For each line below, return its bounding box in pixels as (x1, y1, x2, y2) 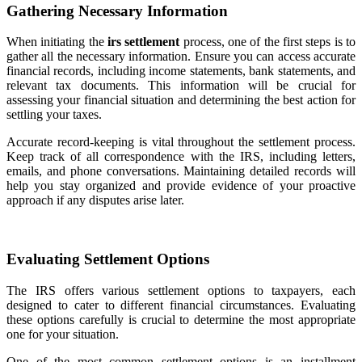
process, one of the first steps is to (179, 35, 356, 49)
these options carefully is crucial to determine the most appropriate (6, 312, 356, 326)
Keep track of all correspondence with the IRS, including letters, (6, 149, 356, 164)
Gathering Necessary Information (6, 2, 228, 19)
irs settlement (107, 35, 180, 49)
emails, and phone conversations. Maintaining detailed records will (6, 164, 356, 179)
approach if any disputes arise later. (6, 193, 184, 208)
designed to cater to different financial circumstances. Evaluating (6, 297, 356, 312)
